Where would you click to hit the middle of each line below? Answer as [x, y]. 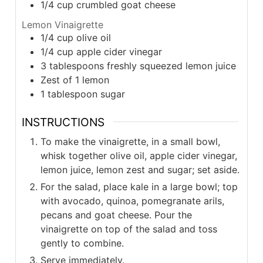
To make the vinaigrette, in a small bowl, [130, 142]
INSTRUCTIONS [63, 122]
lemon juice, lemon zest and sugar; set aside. [140, 170]
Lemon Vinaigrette [62, 25]
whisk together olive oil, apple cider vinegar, [139, 156]
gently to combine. [82, 243]
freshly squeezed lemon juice [171, 66]
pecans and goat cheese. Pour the [116, 215]
